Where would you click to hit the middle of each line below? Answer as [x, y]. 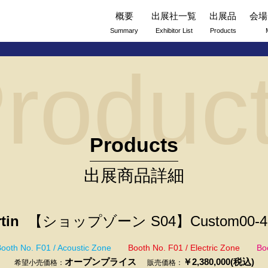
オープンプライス [100, 261]
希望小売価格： [39, 262]
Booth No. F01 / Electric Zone [184, 248]
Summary [124, 31]
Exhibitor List [174, 31]
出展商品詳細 [134, 175]
